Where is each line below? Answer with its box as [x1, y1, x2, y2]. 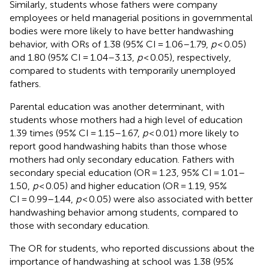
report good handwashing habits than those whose [10, 140, 227, 152]
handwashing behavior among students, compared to [10, 206, 238, 218]
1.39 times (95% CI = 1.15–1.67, [10, 127, 142, 139]
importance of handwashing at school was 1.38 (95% [10, 255, 234, 267]
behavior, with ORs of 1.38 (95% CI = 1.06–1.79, [10, 38, 211, 50]
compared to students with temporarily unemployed [10, 64, 235, 76]
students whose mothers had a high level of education [10, 113, 243, 125]
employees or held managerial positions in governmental [10, 11, 253, 23]
